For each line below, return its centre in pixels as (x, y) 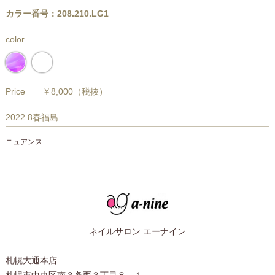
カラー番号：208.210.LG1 (57, 14)
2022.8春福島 (32, 118)
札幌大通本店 (31, 260)
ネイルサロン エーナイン (137, 231)
